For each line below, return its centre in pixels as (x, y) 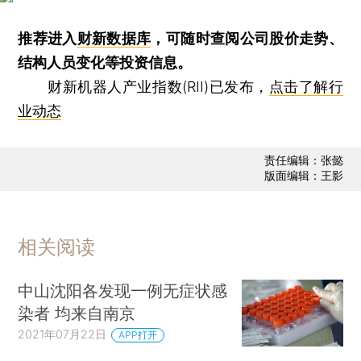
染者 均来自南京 (77, 313)
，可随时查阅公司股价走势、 (247, 38)
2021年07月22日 (62, 334)
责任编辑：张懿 (303, 160)
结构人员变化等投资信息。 (105, 62)
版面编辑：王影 (303, 176)
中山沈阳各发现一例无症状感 (123, 290)
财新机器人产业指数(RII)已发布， (143, 86)
